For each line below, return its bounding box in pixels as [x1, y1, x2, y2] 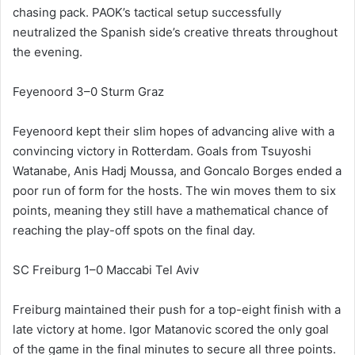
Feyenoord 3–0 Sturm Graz [13, 84, 164, 100]
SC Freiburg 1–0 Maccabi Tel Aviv [13, 262, 199, 278]
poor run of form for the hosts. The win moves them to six [13, 183, 336, 199]
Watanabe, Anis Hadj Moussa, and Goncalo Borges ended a [13, 163, 342, 179]
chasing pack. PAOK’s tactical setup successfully [13, 5, 281, 21]
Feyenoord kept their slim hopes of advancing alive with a [13, 124, 334, 139]
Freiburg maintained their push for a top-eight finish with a [13, 302, 341, 318]
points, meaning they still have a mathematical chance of [13, 203, 328, 219]
